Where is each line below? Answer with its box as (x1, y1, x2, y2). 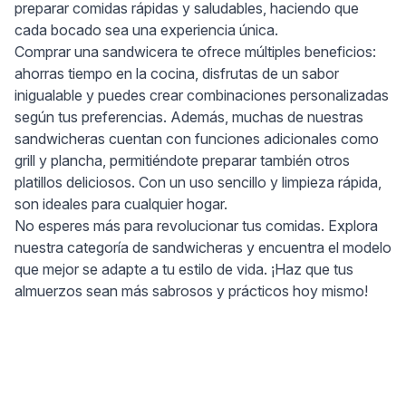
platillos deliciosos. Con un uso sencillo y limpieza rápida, (14, 173, 382, 191)
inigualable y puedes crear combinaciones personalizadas (14, 86, 389, 104)
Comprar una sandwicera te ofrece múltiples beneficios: (14, 43, 376, 61)
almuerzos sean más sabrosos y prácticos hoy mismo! (14, 282, 368, 300)
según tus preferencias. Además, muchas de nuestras (14, 108, 363, 126)
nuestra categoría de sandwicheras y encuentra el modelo (14, 238, 391, 256)
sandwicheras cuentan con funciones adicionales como (14, 130, 379, 148)
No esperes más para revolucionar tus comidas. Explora (14, 217, 378, 235)
